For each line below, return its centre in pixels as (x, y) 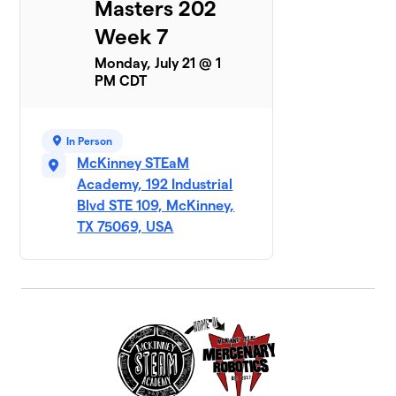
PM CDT (121, 80)
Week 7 (132, 36)
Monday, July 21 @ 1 (158, 63)
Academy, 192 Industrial (155, 184)
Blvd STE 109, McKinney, (156, 205)
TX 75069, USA (126, 226)
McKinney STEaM (133, 163)
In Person (90, 141)
